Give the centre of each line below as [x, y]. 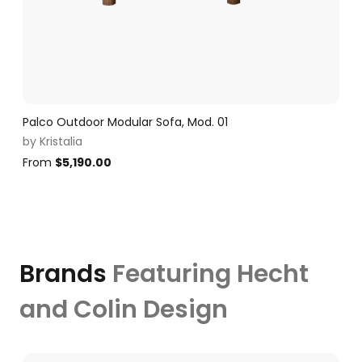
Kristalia [61, 141]
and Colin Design [124, 309]
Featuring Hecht [210, 274]
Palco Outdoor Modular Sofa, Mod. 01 [125, 122]
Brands [66, 274]
